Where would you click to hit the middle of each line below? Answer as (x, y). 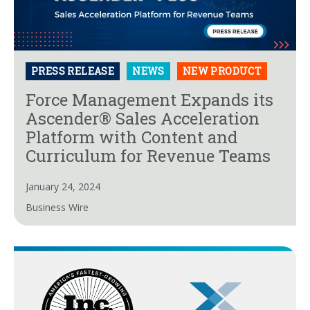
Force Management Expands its (149, 100)
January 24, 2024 (63, 187)
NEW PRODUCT (222, 71)
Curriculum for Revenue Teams (148, 156)
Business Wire (57, 208)
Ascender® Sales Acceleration (143, 119)
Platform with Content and (131, 137)
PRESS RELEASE (73, 71)
